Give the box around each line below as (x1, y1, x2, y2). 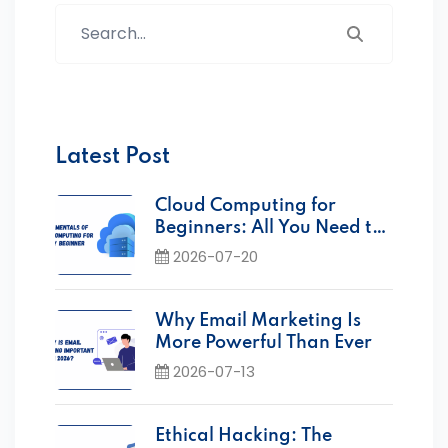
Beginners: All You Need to (155, 218, 383, 237)
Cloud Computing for (155, 196, 336, 215)
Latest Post (55, 145, 170, 168)
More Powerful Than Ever (155, 333, 372, 352)
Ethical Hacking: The (155, 426, 332, 445)
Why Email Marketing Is (155, 311, 361, 330)
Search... (54, 4, 115, 26)
